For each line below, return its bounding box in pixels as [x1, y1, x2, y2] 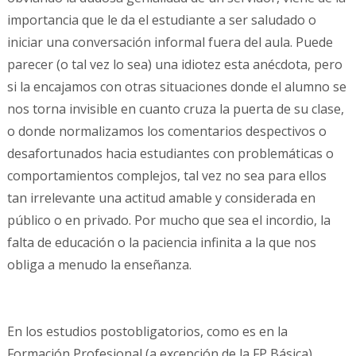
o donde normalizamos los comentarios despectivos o [6, 122, 327, 141]
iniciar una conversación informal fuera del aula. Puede [6, 33, 333, 52]
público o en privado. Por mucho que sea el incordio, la [6, 211, 331, 230]
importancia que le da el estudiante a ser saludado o [6, 11, 316, 29]
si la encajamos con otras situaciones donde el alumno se [6, 78, 346, 96]
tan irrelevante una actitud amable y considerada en [6, 189, 315, 207]
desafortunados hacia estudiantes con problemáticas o [6, 145, 334, 163]
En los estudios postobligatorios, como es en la [6, 323, 288, 341]
